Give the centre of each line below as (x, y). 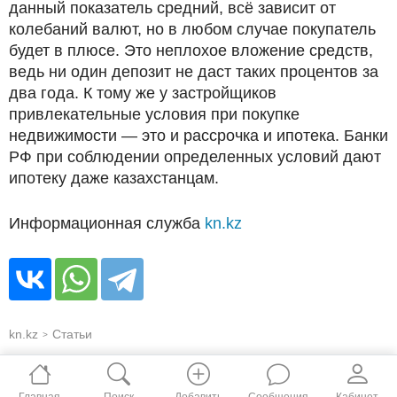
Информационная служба (107, 223)
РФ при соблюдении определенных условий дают (195, 156)
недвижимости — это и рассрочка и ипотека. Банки (198, 135)
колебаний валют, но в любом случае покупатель (192, 29)
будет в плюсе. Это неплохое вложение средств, (191, 50)
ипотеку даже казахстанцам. (114, 178)
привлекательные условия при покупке (154, 114)
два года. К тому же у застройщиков (143, 93)
